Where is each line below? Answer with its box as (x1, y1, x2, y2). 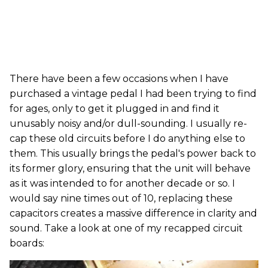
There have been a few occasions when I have (10, 72, 229, 84)
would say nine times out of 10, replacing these (10, 192, 233, 204)
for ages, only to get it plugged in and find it (10, 102, 220, 114)
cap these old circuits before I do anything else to (10, 132, 245, 144)
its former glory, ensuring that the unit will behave (10, 162, 251, 174)
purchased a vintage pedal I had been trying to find (10, 87, 257, 99)
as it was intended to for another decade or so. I (10, 177, 235, 189)
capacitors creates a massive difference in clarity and (10, 207, 257, 219)
